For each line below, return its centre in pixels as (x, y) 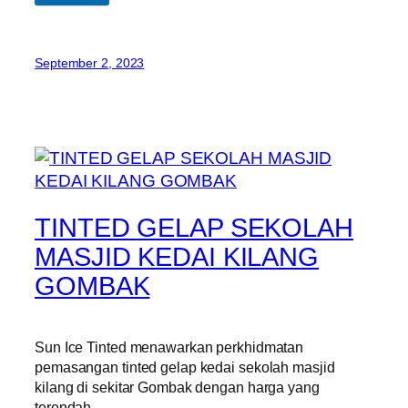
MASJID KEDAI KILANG (177, 257)
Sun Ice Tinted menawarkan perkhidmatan (169, 347)
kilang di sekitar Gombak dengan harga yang (177, 388)
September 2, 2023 (90, 63)
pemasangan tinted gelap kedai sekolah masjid (185, 367)
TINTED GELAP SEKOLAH (194, 228)
